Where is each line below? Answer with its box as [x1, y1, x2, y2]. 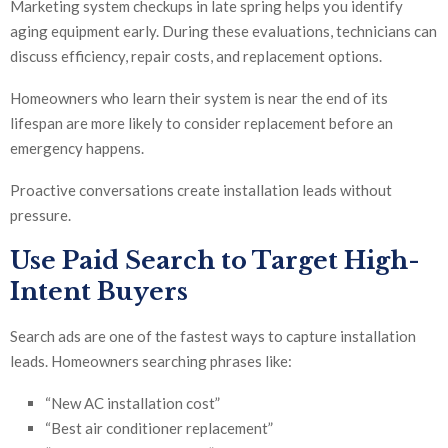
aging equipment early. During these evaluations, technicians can [10, 22, 437, 41]
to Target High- [215, 246, 420, 276]
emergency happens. [10, 139, 144, 158]
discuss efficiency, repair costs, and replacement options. [10, 47, 382, 66]
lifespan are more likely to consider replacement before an [10, 114, 393, 133]
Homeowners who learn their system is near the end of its [10, 89, 388, 108]
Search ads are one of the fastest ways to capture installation [10, 327, 416, 346]
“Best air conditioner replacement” [45, 419, 273, 438]
